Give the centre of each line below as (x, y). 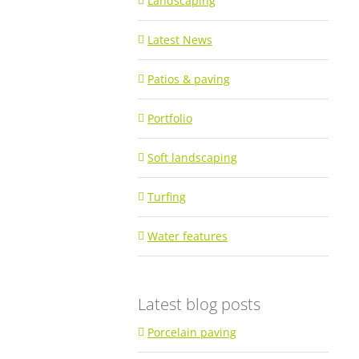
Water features (187, 236)
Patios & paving (188, 79)
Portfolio (169, 118)
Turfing (166, 197)
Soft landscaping (192, 157)
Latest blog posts (199, 304)
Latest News (179, 40)
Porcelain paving (192, 332)
